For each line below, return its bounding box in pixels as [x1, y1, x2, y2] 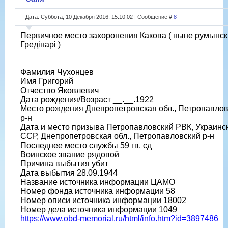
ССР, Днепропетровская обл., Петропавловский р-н [20, 131, 214, 140]
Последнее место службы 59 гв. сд [20, 140, 152, 150]
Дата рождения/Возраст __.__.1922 [20, 95, 154, 104]
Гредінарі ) [20, 40, 61, 49]
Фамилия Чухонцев [20, 67, 94, 76]
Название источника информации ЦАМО [20, 177, 175, 186]
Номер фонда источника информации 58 [20, 186, 175, 195]
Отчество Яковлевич [20, 85, 99, 95]
